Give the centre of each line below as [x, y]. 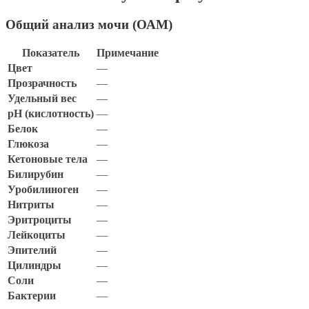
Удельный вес [42, 99]
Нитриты [31, 205]
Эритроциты [40, 220]
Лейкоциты [37, 235]
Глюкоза [28, 144]
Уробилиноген [43, 190]
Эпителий [32, 250]
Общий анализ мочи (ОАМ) [89, 24]
